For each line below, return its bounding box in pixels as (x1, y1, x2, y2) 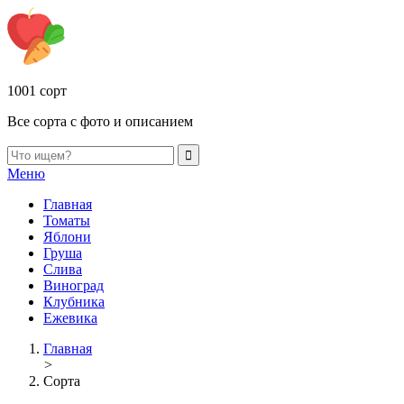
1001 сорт (7, 83, 67, 98)
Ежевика (43, 310, 97, 326)
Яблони (43, 229, 91, 244)
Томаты (43, 213, 90, 228)
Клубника (43, 294, 105, 309)
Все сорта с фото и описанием (7, 114, 193, 129)
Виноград (43, 278, 104, 293)
